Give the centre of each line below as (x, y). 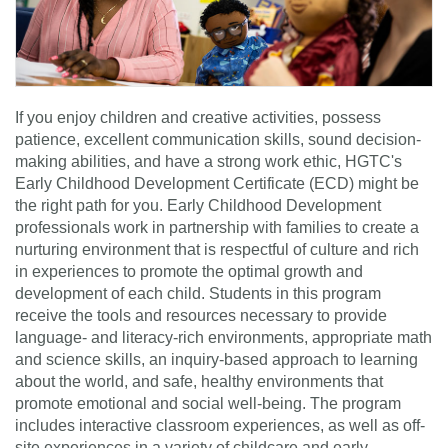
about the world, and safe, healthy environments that (199, 382)
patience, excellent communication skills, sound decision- (218, 140)
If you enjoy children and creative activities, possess (198, 118)
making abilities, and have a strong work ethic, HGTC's (208, 162)
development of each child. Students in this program (198, 294)
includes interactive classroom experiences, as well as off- (220, 426)
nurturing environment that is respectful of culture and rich (217, 250)
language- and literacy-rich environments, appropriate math (223, 338)
